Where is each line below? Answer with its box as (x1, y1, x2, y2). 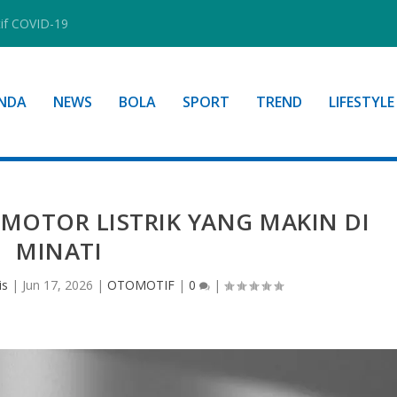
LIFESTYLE (328, 92, 394, 112)
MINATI (16, 234, 103, 267)
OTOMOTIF (107, 276, 175, 293)
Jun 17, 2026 (22, 276, 94, 293)
